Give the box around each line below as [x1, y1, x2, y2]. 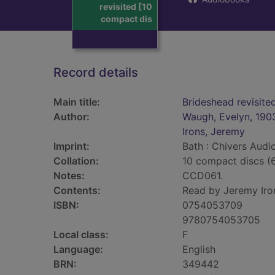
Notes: [53, 169, 85, 182]
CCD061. [182, 169, 223, 182]
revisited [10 [99, 1, 152, 12]
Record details [53, 65, 138, 80]
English [182, 243, 215, 255]
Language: [53, 243, 103, 255]
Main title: [53, 96, 100, 108]
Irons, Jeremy [182, 125, 245, 137]
